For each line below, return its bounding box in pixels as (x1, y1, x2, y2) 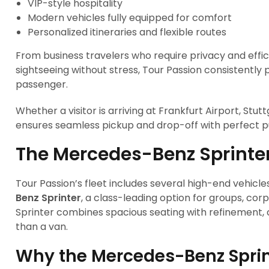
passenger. (16, 77, 68, 91)
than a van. (16, 220, 68, 234)
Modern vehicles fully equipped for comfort (28, 11, 232, 25)
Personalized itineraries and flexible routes (28, 25, 226, 39)
